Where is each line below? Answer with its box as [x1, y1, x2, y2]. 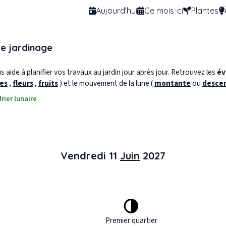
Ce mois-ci [144, 5, 183, 16]
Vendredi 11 [61, 149, 120, 162]
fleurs [13, 78, 33, 89]
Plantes [191, 5, 218, 16]
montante [154, 78, 191, 89]
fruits [38, 78, 58, 89]
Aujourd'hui [96, 5, 137, 16]
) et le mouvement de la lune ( [60, 78, 154, 89]
